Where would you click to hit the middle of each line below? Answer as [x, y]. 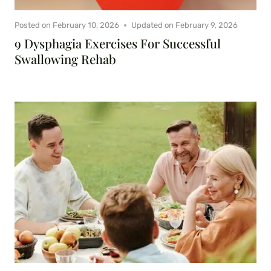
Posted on [33, 25]
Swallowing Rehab [65, 59]
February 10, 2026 [86, 25]
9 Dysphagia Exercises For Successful [118, 44]
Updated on [153, 25]
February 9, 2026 [207, 25]
